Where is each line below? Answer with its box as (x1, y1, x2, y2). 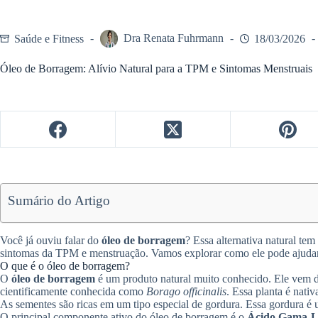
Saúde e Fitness (14, 32, 84, 45)
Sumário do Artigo (8, 193, 111, 209)
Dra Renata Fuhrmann (124, 32, 224, 45)
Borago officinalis (146, 285, 226, 298)
